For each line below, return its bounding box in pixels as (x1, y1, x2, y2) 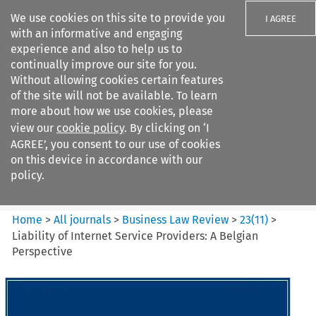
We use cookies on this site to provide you (11, 11, 225, 25)
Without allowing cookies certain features (11, 73, 223, 87)
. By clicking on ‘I (124, 121, 209, 135)
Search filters (95, 90, 164, 104)
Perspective (12, 244, 73, 258)
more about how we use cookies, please (11, 104, 213, 118)
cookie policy (56, 121, 124, 135)
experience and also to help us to (11, 42, 182, 56)
